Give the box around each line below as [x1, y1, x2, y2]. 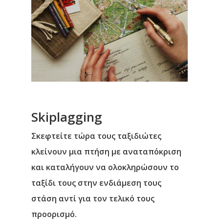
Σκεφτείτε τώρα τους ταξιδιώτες [31, 131, 161, 142]
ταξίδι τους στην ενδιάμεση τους [31, 177, 161, 189]
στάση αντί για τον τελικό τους [31, 193, 154, 204]
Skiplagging [31, 109, 102, 126]
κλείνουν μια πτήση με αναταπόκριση [31, 146, 181, 157]
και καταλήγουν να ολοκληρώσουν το [31, 162, 179, 173]
